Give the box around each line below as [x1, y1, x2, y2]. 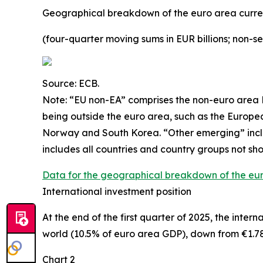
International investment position [42, 185, 191, 197]
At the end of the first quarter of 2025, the [42, 211, 232, 223]
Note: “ [42, 93, 74, 106]
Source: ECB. [42, 77, 99, 89]
